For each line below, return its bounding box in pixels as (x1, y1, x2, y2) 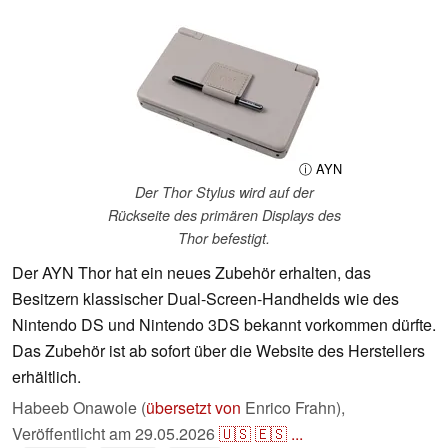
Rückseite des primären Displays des (107, 205, 341, 226)
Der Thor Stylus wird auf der (134, 182, 314, 203)
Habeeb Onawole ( (12, 396, 146, 420)
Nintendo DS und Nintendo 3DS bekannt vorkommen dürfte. (12, 313, 436, 337)
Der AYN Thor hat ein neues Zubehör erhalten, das (12, 261, 371, 285)
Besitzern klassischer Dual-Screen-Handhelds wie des (12, 287, 399, 311)
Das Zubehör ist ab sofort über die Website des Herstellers (12, 339, 425, 363)
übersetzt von (146, 396, 241, 420)
